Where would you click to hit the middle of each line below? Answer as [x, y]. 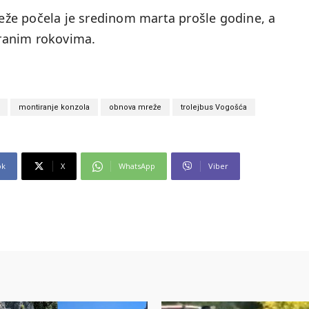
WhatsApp [137, 166]
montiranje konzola [54, 108]
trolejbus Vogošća [214, 108]
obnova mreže [135, 108]
